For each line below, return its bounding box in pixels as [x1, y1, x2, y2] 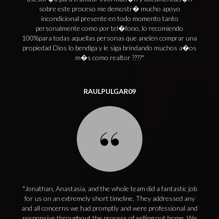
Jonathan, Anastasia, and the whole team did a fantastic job [24, 184, 197, 193]
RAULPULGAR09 [83, 87, 136, 95]
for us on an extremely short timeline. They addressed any [24, 194, 195, 202]
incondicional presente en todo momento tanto [41, 14, 178, 22]
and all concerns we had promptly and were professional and [22, 204, 197, 212]
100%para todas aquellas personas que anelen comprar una [22, 34, 197, 42]
